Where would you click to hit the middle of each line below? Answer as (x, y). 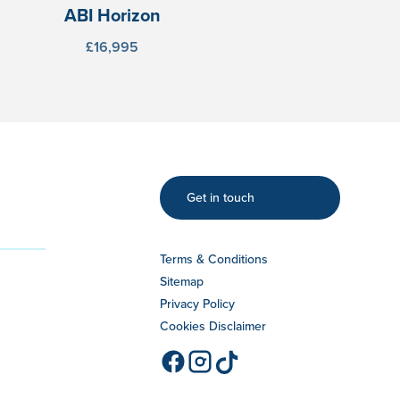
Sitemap (182, 281)
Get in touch (221, 198)
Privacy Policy (198, 303)
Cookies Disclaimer (213, 325)
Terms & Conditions (214, 258)
